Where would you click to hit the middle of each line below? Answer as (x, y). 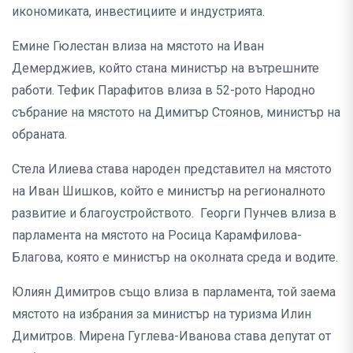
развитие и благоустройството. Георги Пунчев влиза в (174, 214)
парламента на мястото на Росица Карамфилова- (157, 236)
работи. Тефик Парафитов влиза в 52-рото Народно (163, 91)
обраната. (39, 135)
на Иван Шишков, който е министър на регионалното (169, 191)
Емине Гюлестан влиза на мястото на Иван (138, 46)
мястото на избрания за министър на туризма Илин (162, 314)
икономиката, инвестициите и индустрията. (141, 12)
